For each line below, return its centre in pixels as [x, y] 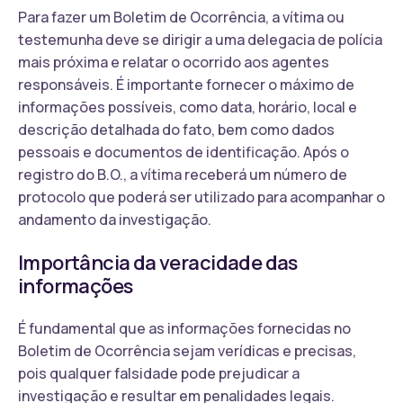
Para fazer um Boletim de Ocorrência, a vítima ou [181, 17]
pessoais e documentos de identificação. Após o [184, 152]
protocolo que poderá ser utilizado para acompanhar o [201, 197]
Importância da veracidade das [158, 262]
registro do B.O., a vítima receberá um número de [183, 174]
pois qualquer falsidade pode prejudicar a [159, 373]
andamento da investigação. [115, 219]
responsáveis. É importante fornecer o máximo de [186, 84]
